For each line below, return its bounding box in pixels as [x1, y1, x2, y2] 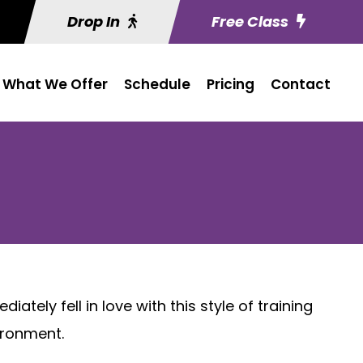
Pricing [207, 75, 254, 94]
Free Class [211, 11, 288, 32]
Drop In [67, 11, 120, 32]
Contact [271, 75, 331, 94]
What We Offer [2, 75, 108, 94]
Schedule [124, 75, 190, 94]
